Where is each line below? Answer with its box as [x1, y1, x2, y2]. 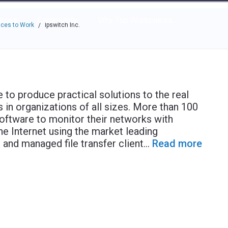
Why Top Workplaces [97, 15, 173, 25]
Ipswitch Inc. [44, 21, 80, 28]
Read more [152, 137, 202, 150]
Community [37, 15, 77, 25]
